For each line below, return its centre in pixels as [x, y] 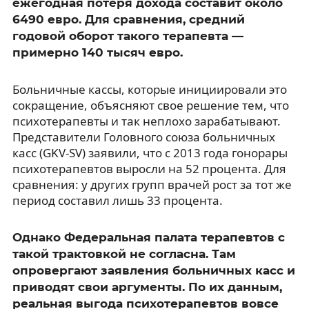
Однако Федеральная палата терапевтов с [148, 237]
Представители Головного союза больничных [143, 137]
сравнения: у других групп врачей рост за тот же [152, 184]
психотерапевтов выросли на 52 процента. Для [149, 168]
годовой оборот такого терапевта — [128, 36]
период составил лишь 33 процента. [117, 200]
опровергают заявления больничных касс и [153, 270]
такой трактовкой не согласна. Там [124, 253]
